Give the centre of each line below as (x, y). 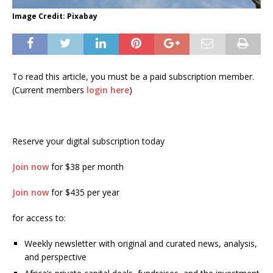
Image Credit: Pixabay (55, 16)
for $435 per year (84, 193)
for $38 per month (86, 167)
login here (108, 90)
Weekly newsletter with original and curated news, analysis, (141, 244)
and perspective (55, 257)
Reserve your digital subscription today (88, 141)
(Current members (49, 90)
